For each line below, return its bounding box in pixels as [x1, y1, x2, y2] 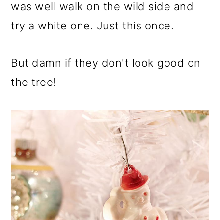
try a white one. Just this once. [11, 19, 174, 32]
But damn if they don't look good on [11, 56, 201, 70]
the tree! [11, 76, 56, 89]
